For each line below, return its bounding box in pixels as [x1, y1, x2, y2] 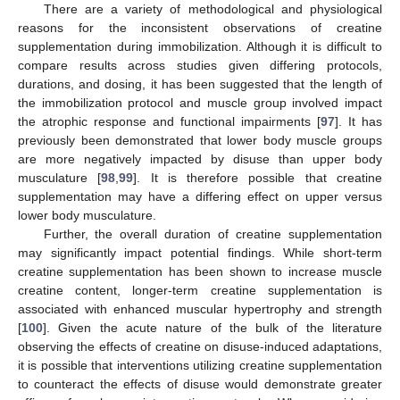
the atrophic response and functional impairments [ [18, 113, 321, 129]
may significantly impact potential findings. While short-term [18, 245, 382, 260]
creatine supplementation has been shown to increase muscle [18, 263, 382, 279]
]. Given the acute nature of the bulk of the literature [43, 320, 382, 335]
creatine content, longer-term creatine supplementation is [18, 282, 382, 297]
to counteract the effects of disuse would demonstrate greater [18, 376, 382, 391]
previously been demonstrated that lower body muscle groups [18, 132, 382, 147]
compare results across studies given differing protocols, [18, 57, 382, 72]
